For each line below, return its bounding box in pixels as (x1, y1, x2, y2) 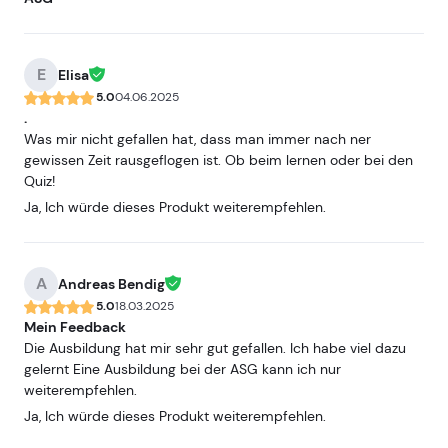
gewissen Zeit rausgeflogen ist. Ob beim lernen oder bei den (24, 151, 413, 169)
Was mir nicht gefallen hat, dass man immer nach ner (24, 130, 371, 148)
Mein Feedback (24, 318, 126, 336)
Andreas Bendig (58, 275, 165, 293)
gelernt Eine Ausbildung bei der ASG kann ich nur (24, 360, 341, 378)
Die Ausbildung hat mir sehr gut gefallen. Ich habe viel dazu (24, 339, 406, 357)
